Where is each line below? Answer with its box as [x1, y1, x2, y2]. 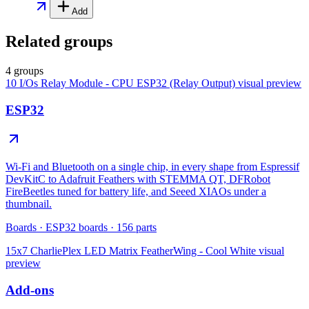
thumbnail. [6, 198, 52, 210]
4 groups [6, 65, 43, 77]
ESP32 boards [46, 221, 108, 234]
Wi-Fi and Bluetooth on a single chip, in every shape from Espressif [6, 161, 299, 173]
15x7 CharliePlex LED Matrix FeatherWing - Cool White [6, 245, 256, 257]
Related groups [6, 32, 112, 51]
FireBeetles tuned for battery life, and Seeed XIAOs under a [6, 186, 266, 198]
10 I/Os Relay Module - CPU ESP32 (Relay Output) [6, 77, 235, 90]
